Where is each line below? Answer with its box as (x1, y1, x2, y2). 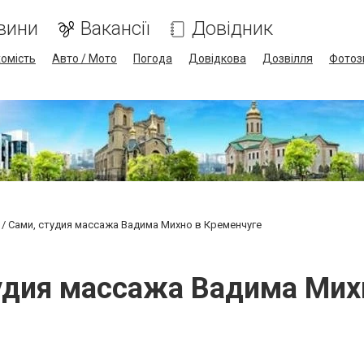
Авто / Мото (51, 52, 117, 65)
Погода (132, 52, 172, 65)
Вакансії (80, 17, 149, 40)
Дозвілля (262, 52, 313, 65)
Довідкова (188, 52, 246, 65)
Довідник (191, 17, 273, 40)
